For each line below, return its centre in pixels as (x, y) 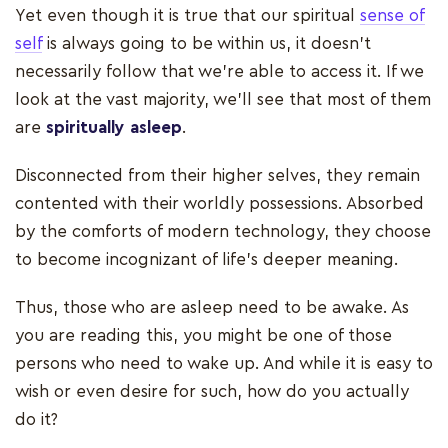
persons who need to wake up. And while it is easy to (224, 364)
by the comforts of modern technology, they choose (223, 232)
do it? (39, 420)
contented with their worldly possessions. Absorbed (219, 204)
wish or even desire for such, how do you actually (212, 392)
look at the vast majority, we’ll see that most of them (223, 100)
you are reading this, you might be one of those (203, 336)
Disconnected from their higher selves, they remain (217, 176)
